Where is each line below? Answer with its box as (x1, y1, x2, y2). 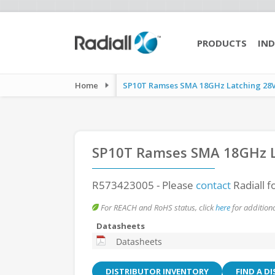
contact (196, 178, 231, 192)
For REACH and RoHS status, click (99, 202, 215, 213)
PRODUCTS (197, 37, 247, 49)
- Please (154, 178, 196, 192)
